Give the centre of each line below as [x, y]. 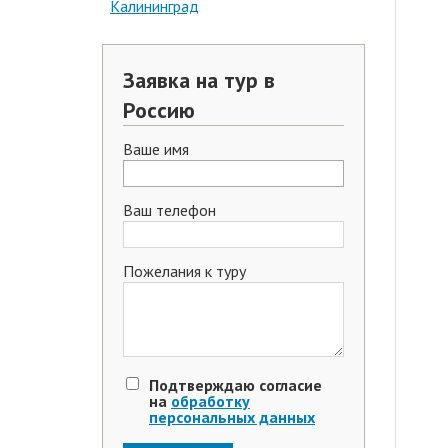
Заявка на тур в [199, 80]
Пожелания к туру [184, 271]
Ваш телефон [169, 210]
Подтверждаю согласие [235, 385]
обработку [210, 401]
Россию [159, 110]
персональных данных [232, 417]
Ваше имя [156, 149]
